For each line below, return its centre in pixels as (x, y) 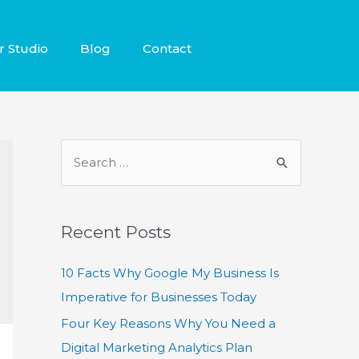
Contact (167, 49)
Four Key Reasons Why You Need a (168, 324)
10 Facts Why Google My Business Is (170, 272)
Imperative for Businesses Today (159, 296)
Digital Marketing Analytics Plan (157, 348)
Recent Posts (116, 232)
